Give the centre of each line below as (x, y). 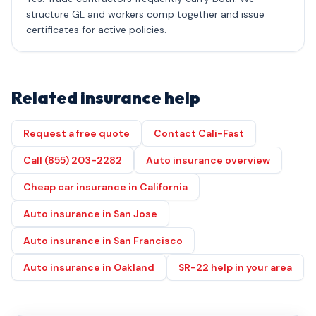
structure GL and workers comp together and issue (145, 14)
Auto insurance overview (208, 160)
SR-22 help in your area (235, 267)
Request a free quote (77, 133)
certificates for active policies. (96, 30)
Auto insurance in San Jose (90, 214)
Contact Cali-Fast (199, 133)
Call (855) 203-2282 (73, 160)
